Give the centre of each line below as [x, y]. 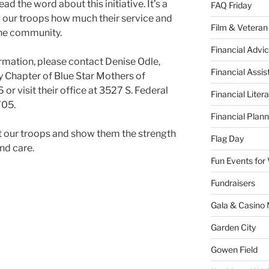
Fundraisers [233, 183]
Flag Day [227, 139]
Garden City [233, 228]
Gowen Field [234, 250]
